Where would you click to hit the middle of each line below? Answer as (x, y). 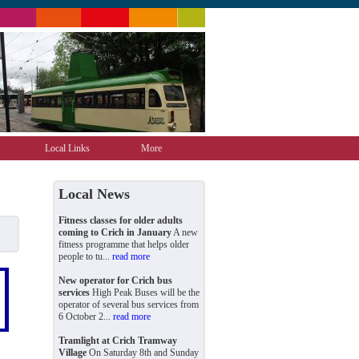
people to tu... (85, 256)
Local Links (67, 148)
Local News (94, 194)
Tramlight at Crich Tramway (118, 341)
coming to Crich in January (115, 232)
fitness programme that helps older (124, 244)
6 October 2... (86, 317)
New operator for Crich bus (115, 280)
